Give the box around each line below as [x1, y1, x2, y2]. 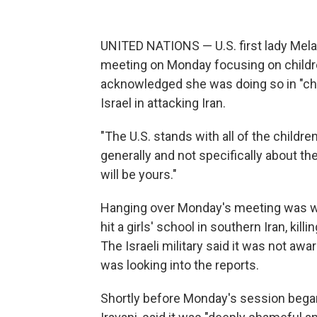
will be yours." [100, 167, 177, 182]
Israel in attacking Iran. [100, 96, 226, 110]
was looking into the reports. [100, 258, 259, 272]
